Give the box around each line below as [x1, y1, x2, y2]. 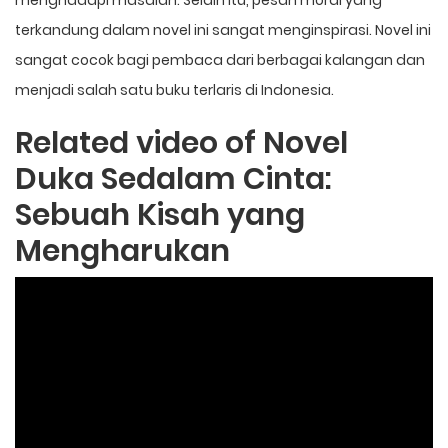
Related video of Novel [15, 121, 348, 164]
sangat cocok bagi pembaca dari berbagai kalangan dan [15, 49, 425, 70]
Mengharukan [15, 229, 230, 272]
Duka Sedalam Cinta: [15, 157, 332, 200]
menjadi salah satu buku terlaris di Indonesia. [15, 79, 334, 100]
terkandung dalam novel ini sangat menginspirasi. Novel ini [15, 19, 431, 40]
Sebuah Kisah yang [15, 193, 305, 236]
